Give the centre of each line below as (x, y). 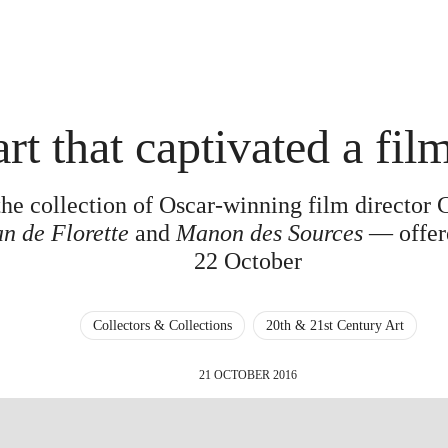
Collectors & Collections (162, 325)
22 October (248, 261)
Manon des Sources (270, 233)
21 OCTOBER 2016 (248, 375)
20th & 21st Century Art (334, 325)
